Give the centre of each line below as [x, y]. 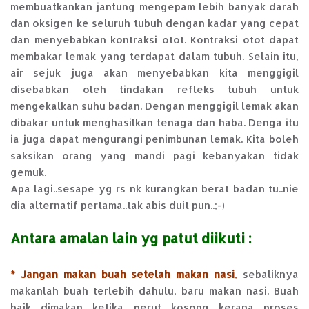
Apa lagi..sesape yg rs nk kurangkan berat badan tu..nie [154, 189]
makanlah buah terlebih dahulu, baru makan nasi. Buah [154, 291]
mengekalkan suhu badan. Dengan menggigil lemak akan [154, 106]
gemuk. [28, 172]
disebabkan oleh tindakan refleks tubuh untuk [154, 90]
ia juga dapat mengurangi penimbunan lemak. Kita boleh [154, 139]
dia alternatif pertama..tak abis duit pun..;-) [118, 206]
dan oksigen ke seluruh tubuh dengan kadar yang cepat [154, 23]
